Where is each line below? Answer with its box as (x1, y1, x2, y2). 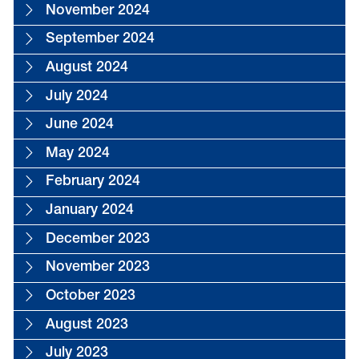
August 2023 (45, 317, 128, 333)
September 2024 (45, 32, 155, 47)
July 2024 (45, 89, 108, 104)
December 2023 (45, 232, 150, 247)
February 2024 (45, 175, 140, 190)
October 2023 (45, 288, 135, 304)
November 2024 (45, 3, 150, 18)
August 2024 (45, 60, 128, 75)
